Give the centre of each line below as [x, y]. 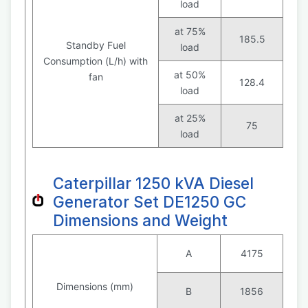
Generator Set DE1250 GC [150, 202]
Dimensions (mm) [95, 286]
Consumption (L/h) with [96, 61]
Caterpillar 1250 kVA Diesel [153, 183]
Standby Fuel [96, 45]
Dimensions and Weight [140, 220]
